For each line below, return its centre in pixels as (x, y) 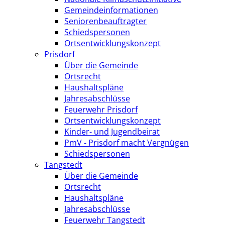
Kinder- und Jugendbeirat (112, 131)
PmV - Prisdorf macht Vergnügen (127, 142)
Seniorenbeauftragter (105, 21)
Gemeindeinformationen (111, 10)
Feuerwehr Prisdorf (101, 109)
